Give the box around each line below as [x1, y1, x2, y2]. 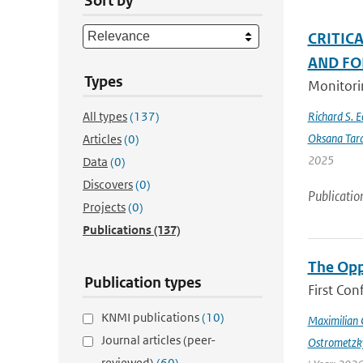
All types [83, 109, 127, 124]
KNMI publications [101, 310, 202, 325]
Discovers [83, 177, 133, 192]
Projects [83, 199, 126, 215]
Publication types [84, 273, 202, 292]
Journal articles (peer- [101, 332, 216, 348]
